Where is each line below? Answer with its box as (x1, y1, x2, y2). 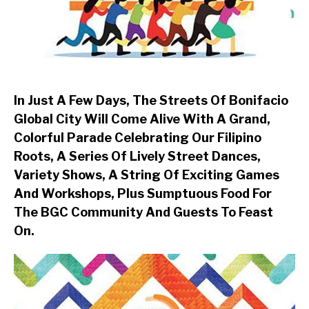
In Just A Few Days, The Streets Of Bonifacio (14, 92, 288, 108)
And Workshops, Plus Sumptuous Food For (14, 186, 272, 201)
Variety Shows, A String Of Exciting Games (14, 167, 279, 182)
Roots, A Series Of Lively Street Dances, (14, 148, 261, 163)
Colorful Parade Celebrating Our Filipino (14, 130, 261, 145)
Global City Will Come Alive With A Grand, (14, 111, 270, 126)
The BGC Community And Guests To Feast (14, 204, 273, 219)
